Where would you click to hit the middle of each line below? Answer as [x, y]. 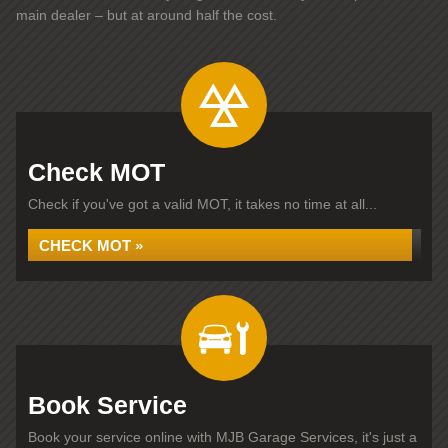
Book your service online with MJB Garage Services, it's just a [222, 437]
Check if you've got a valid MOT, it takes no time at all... [202, 204]
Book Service [107, 405]
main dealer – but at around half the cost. [146, 15]
